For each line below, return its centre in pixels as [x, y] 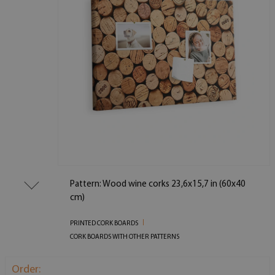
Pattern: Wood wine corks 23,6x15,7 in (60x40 [158, 184]
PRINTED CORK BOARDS [104, 223]
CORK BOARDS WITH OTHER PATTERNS [125, 237]
